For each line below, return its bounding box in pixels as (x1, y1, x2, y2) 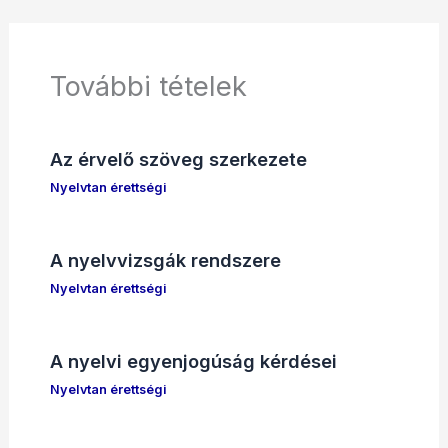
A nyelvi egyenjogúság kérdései (49, 350, 337, 373)
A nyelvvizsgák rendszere (49, 249, 281, 272)
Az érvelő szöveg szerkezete (49, 148, 307, 171)
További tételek (49, 69, 247, 104)
